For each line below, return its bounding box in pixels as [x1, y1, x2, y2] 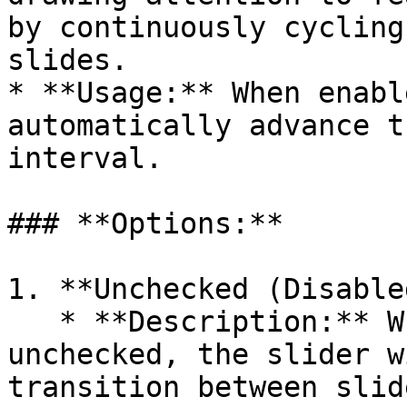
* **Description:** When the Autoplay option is [7, 305, 59, 338]
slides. [7, 44, 128, 76]
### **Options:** [7, 207, 283, 240]
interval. [7, 142, 163, 174]
